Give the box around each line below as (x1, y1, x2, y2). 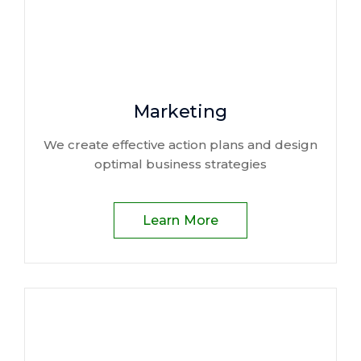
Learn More (142, 213, 219, 228)
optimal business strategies (94, 156, 267, 172)
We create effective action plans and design (44, 137, 317, 152)
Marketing (134, 101, 227, 122)
